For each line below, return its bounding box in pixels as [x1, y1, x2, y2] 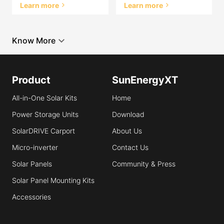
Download [112, 109, 144, 118]
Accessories [12, 192, 51, 201]
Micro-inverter [12, 142, 58, 151]
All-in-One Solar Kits [12, 93, 77, 102]
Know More [12, 35, 55, 45]
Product [12, 73, 50, 86]
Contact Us [112, 142, 148, 151]
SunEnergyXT [112, 73, 178, 86]
